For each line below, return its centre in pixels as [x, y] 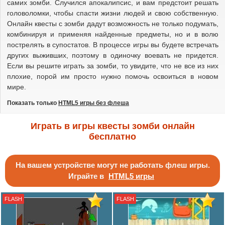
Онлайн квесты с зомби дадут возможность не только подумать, [113, 24]
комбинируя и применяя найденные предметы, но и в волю [113, 34]
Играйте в [87, 176]
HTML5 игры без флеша [94, 103]
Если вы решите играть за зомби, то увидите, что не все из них [113, 66]
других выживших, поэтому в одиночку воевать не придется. [113, 55]
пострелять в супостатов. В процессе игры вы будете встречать [113, 45]
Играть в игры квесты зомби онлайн [113, 126]
